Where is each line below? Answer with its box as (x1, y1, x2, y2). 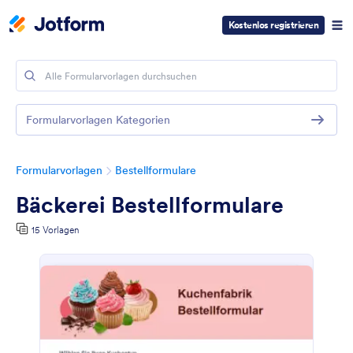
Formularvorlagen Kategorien (26, 113, 170, 127)
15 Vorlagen (32, 224, 79, 236)
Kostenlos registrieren (229, 19, 318, 31)
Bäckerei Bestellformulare (16, 191, 284, 219)
